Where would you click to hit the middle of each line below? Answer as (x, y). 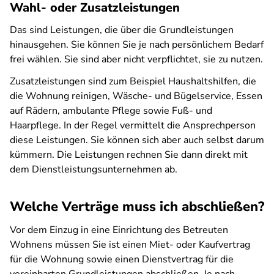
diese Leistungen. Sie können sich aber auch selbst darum (137, 140)
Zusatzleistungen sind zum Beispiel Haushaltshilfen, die (133, 81)
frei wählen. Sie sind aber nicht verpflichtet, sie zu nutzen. (136, 59)
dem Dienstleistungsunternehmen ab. (94, 169)
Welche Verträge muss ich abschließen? (137, 207)
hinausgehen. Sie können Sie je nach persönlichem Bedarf (137, 45)
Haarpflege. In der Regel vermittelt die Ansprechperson (133, 125)
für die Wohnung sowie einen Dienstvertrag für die (122, 259)
